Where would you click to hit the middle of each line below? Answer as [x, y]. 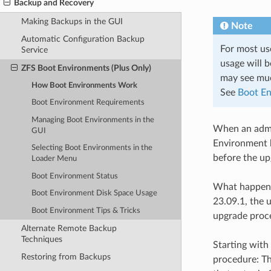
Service [34, 50]
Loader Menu [54, 159]
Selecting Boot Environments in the [92, 148]
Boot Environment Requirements [88, 103]
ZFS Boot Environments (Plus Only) [86, 68]
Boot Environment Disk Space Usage [95, 194]
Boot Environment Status [75, 176]
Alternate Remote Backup [69, 228]
